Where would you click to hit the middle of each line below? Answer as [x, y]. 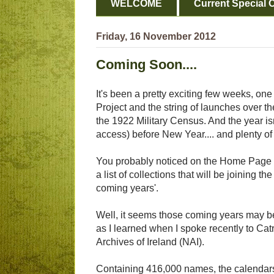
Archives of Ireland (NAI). [150, 242]
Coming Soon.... [146, 65]
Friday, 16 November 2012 [156, 37]
